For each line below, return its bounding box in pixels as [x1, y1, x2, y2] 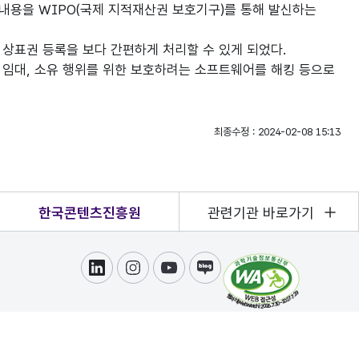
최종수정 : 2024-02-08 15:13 [213, 126, 341, 138]
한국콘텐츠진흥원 [38, 204, 141, 221]
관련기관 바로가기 [208, 204, 315, 221]
